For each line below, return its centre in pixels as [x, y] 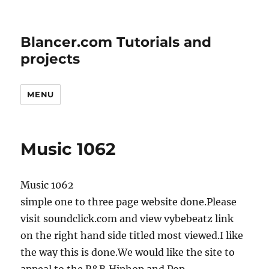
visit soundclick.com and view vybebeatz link [127, 219]
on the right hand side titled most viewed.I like [132, 235]
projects [50, 59]
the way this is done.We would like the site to [128, 252]
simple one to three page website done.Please [129, 202]
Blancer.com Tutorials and [116, 42]
